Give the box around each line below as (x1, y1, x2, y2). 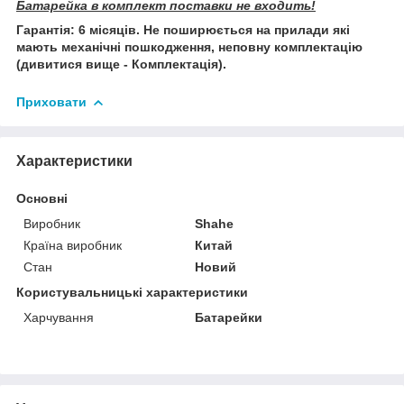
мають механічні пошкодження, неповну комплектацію (16, 39, 363, 54)
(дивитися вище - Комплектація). (16, 56, 226, 71)
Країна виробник (23, 237, 122, 252)
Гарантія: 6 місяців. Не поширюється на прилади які (16, 22, 350, 37)
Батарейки (195, 309, 263, 325)
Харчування (23, 309, 94, 325)
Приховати (16, 94, 87, 109)
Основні (16, 190, 68, 206)
